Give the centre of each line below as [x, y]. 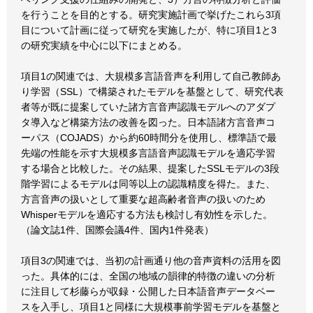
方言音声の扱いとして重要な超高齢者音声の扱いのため [143, 199]
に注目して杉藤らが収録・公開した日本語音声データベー [148, 291]
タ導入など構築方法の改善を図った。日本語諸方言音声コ [148, 122]
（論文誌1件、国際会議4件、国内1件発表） [117, 230]
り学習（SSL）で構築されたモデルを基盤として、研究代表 [152, 92]
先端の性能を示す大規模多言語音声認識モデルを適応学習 [148, 153]
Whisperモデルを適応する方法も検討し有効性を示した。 [147, 214]
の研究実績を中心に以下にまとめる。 [104, 45]
